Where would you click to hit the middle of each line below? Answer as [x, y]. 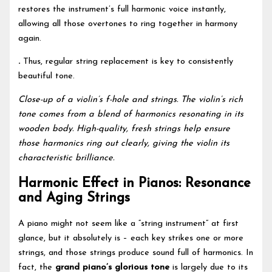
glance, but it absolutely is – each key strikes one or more [131, 239]
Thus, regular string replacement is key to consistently [127, 62]
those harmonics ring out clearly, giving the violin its [124, 143]
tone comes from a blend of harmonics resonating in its [131, 114]
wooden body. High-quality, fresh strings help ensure [124, 129]
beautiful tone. [47, 76]
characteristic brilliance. [66, 158]
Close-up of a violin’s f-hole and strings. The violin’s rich [131, 100]
